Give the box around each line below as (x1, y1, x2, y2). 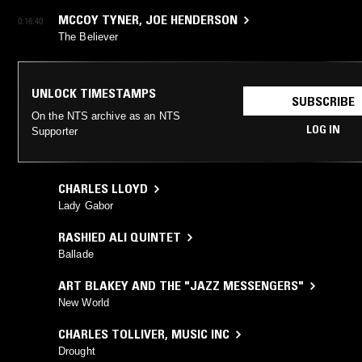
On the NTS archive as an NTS (32, 110, 180, 123)
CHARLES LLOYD (58, 180, 148, 197)
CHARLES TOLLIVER (58, 326, 165, 343)
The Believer (58, 31, 119, 44)
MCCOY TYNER (58, 11, 139, 28)
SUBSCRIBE (291, 93, 355, 110)
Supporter (32, 125, 78, 138)
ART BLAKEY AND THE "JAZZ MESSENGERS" (58, 277, 304, 294)
